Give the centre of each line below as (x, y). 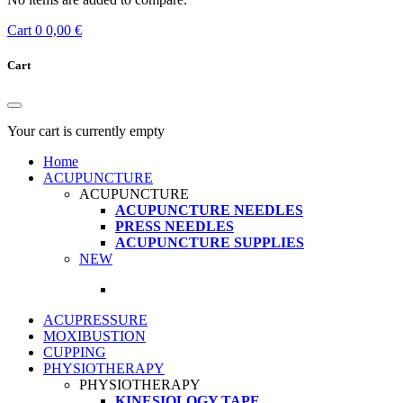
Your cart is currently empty (86, 131)
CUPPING (75, 353)
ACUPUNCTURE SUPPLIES (210, 243)
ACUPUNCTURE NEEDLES (209, 210)
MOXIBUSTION (94, 336)
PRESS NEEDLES (175, 227)
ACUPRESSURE (95, 320)
